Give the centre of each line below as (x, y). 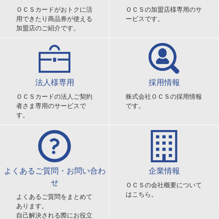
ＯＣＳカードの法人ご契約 (55, 96)
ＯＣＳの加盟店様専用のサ (164, 9)
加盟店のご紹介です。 (48, 28)
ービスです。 (145, 19)
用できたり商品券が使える (55, 19)
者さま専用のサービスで (51, 106)
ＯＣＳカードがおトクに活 (55, 9)
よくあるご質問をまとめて (55, 197)
